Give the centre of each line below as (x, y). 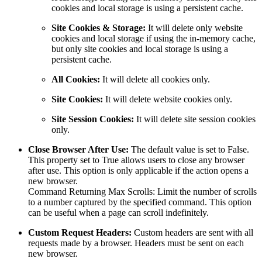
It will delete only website (194, 27)
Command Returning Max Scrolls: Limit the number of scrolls (142, 191)
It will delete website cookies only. (168, 99)
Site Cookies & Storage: (99, 27)
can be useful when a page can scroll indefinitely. (118, 212)
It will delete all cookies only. (155, 79)
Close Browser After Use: (78, 149)
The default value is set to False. (189, 149)
